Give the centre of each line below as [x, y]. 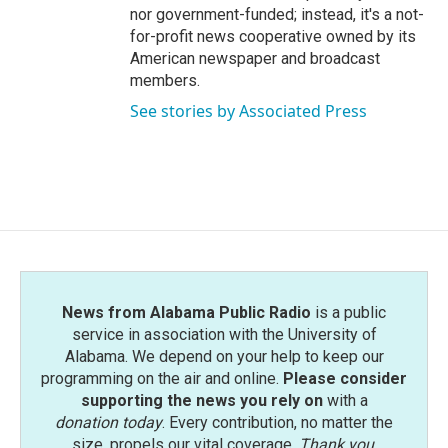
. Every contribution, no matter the [277, 422]
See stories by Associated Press [248, 110]
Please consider [345, 378]
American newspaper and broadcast [255, 58]
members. [165, 80]
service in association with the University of [224, 334]
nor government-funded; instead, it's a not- [277, 14]
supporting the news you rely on [201, 400]
